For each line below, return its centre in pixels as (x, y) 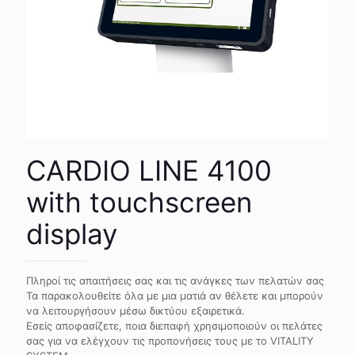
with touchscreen (139, 202)
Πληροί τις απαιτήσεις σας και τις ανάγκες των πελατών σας (175, 281)
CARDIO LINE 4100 (149, 170)
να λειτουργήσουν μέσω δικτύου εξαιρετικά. (136, 311)
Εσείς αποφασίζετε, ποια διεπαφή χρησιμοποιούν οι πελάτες (174, 326)
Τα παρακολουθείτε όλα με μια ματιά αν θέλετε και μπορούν (175, 296)
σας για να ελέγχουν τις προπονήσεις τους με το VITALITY (170, 341)
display (72, 234)
